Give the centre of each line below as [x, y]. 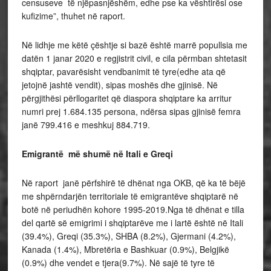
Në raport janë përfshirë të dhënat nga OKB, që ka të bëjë [133, 183]
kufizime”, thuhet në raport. [73, 16]
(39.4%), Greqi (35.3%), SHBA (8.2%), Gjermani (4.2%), [129, 236]
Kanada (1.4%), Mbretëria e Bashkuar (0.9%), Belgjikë [125, 249]
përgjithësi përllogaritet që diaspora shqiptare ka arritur [126, 98]
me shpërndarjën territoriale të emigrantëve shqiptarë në [130, 196]
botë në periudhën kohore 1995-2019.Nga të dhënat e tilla [133, 209]
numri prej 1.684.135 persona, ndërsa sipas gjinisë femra [131, 111]
